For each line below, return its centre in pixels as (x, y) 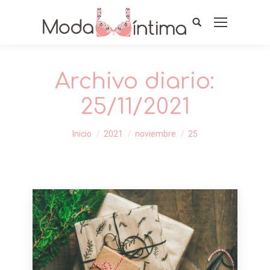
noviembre (155, 134)
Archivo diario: (135, 81)
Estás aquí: (57, 133)
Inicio (82, 134)
